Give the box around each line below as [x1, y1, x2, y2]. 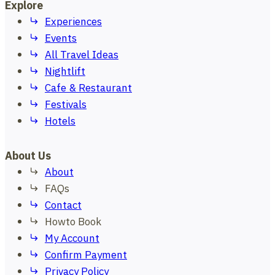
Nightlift [45, 63, 85, 81]
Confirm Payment [45, 247, 127, 265]
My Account [45, 230, 99, 248]
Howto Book [45, 214, 101, 231]
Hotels [45, 113, 76, 131]
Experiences [45, 14, 102, 31]
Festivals [45, 96, 87, 114]
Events [45, 30, 77, 48]
